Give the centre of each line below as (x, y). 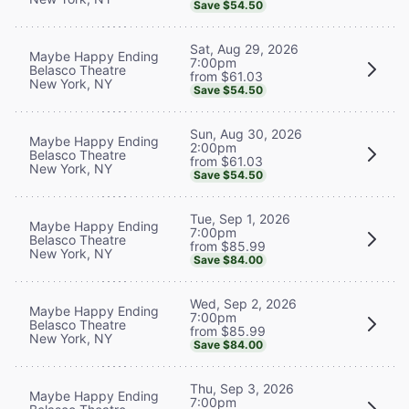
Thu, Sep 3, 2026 (242, 388)
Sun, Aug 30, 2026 (246, 133)
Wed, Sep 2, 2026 (243, 303)
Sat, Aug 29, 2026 (244, 48)
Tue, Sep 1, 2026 (240, 218)
